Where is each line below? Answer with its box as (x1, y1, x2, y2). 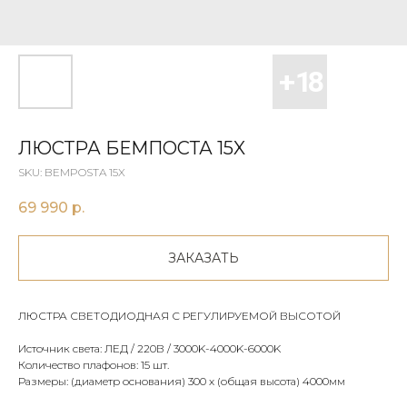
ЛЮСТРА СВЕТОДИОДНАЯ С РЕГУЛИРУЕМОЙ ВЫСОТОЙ (18, 309, 341, 323)
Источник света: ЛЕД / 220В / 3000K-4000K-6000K (18, 342, 281, 356)
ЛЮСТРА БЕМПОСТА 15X (18, 137, 245, 159)
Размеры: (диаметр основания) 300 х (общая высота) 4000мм (18, 374, 345, 389)
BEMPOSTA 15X (45, 165, 125, 179)
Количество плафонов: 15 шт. (18, 358, 169, 372)
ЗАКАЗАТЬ (168, 250, 239, 267)
